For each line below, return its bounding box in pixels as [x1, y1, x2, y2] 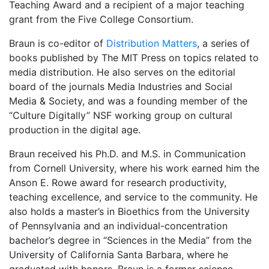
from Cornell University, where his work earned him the [9, 162, 259, 174]
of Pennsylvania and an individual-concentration [9, 219, 228, 232]
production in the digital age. [9, 123, 141, 136]
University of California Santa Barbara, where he [9, 248, 228, 261]
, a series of [197, 37, 250, 49]
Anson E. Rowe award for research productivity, [9, 176, 226, 189]
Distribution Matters [106, 37, 197, 49]
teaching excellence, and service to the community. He [9, 190, 258, 203]
